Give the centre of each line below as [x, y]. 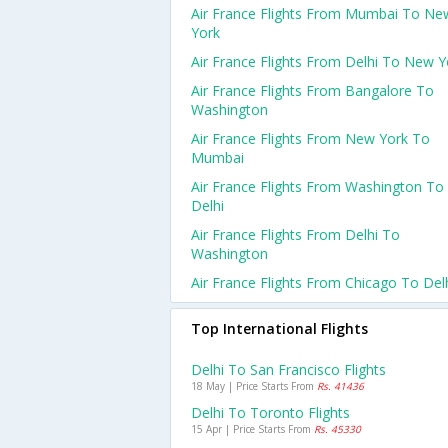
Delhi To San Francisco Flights [288, 369]
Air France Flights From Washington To [317, 186]
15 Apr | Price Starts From [252, 429]
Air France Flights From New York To [310, 138]
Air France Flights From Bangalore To [312, 90]
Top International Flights [279, 328]
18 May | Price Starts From [254, 386]
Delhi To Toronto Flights [270, 412]
